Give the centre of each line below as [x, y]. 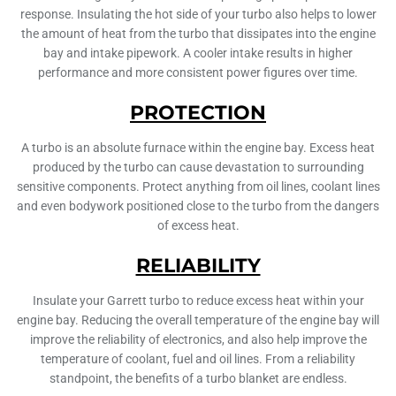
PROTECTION [198, 113]
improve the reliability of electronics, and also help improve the [198, 340]
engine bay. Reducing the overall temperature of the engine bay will [198, 320]
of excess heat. [198, 226]
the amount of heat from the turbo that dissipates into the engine [198, 34]
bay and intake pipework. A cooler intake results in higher [198, 53]
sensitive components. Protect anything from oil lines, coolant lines [198, 187]
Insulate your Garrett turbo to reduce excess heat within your [198, 301]
